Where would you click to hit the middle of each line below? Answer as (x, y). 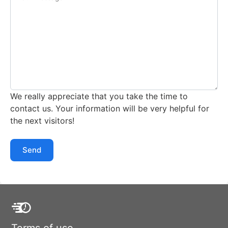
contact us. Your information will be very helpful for (110, 108)
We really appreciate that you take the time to (99, 96)
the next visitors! (42, 120)
